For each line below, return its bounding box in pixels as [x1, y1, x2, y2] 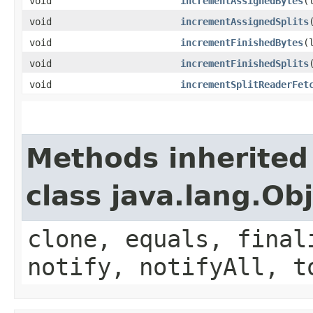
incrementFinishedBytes [180, 36, 303, 48]
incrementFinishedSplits [180, 57, 309, 69]
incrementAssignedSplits [180, 15, 309, 27]
